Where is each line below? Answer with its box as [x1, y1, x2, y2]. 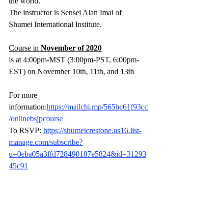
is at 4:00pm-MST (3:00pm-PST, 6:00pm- [9, 55, 139, 64]
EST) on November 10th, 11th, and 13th [9, 67, 136, 76]
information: [9, 103, 47, 111]
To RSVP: [9, 126, 43, 135]
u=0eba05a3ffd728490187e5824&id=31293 [9, 150, 146, 158]
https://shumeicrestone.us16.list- [43, 126, 141, 135]
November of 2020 [41, 44, 102, 52]
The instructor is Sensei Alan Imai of [9, 8, 124, 17]
